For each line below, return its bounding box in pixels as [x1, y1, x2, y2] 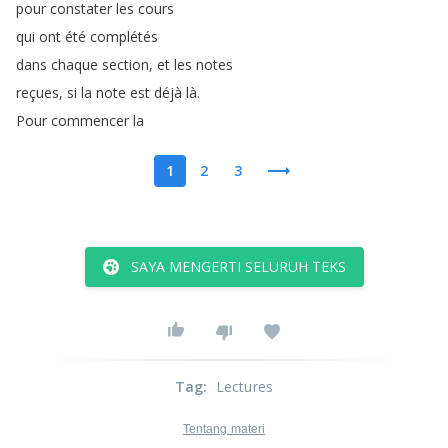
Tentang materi [182, 422, 266, 436]
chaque [51, 55, 98, 74]
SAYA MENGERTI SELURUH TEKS [130, 257, 346, 276]
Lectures [215, 377, 274, 396]
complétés [90, 27, 158, 46]
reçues [16, 83, 59, 102]
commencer [51, 111, 129, 130]
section [102, 55, 149, 74]
